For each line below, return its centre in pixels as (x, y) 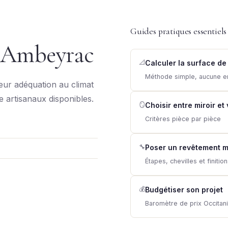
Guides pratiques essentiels (179, 31)
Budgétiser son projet (184, 190)
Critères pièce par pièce (183, 119)
